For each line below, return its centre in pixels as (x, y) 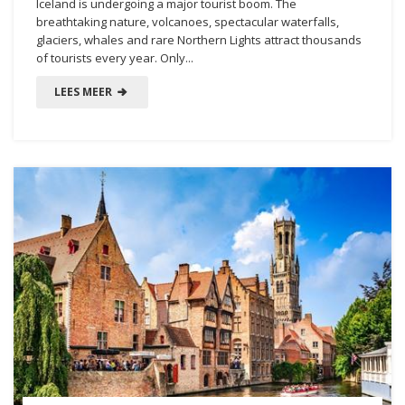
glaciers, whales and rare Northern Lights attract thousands (199, 39)
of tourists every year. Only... (115, 57)
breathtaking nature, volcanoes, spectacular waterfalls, (188, 21)
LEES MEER (85, 91)
